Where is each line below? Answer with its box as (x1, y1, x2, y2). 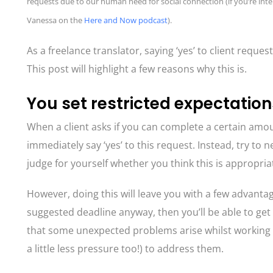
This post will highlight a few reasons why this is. (27, 62, 247, 76)
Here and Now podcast (84, 15, 168, 26)
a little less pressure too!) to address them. (27, 242, 224, 255)
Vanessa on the (27, 15, 84, 26)
